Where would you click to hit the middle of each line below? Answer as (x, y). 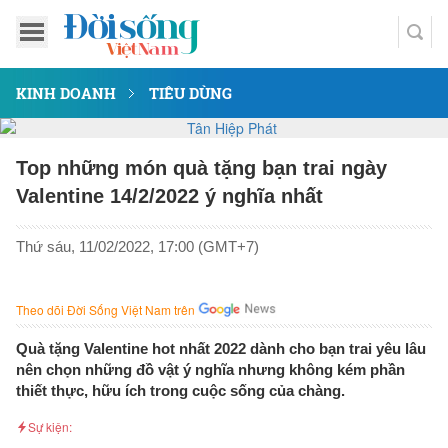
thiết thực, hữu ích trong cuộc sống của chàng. (180, 390)
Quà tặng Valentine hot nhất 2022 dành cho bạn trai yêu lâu (221, 348)
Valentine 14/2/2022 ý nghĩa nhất (169, 196)
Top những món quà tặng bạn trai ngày (201, 168)
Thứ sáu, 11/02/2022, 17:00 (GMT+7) (137, 246)
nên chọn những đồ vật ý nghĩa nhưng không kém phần (210, 369)
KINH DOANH (66, 93)
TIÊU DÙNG (190, 93)
